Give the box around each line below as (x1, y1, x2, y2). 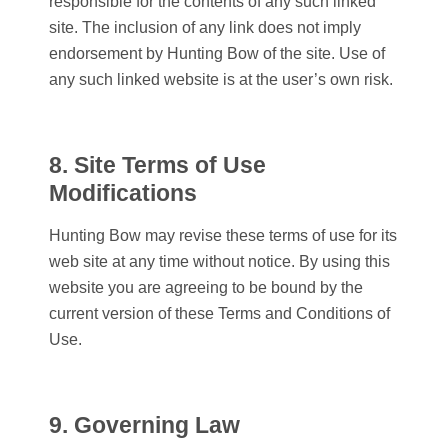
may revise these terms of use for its (141, 227, 397, 245)
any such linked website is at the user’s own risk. (49, 71, 393, 89)
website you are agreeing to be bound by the (49, 279, 363, 297)
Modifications (49, 180, 197, 207)
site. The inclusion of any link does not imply (49, 19, 361, 37)
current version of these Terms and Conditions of (49, 305, 390, 323)
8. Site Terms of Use (49, 152, 266, 179)
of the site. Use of (259, 45, 385, 63)
